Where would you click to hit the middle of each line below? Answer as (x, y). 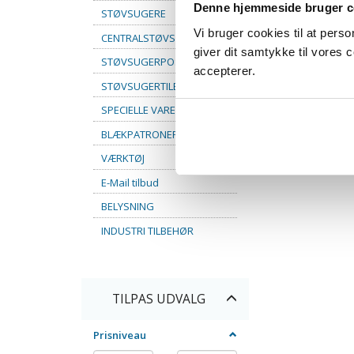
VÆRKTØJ (123, 158)
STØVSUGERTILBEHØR (154, 86)
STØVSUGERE (134, 13)
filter (262, 316)
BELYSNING (128, 206)
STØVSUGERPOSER (147, 61)
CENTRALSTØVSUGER (152, 38)
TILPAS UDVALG (159, 299)
